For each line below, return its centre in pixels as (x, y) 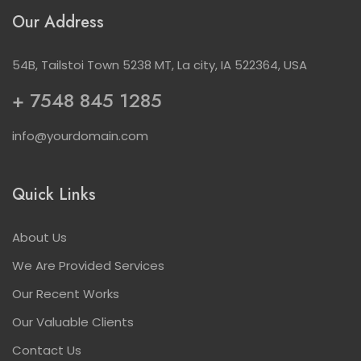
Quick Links (54, 194)
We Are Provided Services (88, 265)
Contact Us (47, 350)
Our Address (58, 22)
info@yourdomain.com (80, 135)
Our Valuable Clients (73, 322)
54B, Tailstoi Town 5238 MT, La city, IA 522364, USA (160, 64)
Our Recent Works (66, 293)
